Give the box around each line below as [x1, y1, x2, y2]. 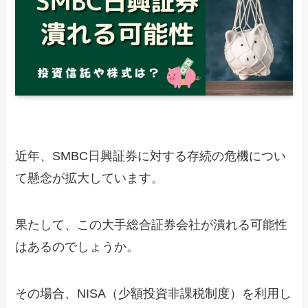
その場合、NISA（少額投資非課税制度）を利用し [15, 286, 292, 300]
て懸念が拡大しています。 [15, 171, 164, 186]
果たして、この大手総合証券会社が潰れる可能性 [15, 217, 288, 232]
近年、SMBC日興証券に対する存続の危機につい [15, 149, 287, 164]
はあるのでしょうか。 [15, 239, 140, 254]
